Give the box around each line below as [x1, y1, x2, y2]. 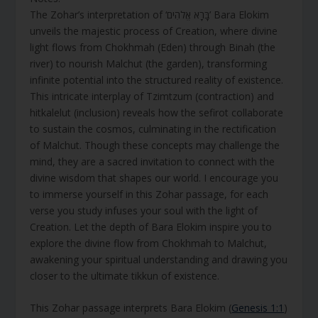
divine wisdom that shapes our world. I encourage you [30, 170, 279, 185]
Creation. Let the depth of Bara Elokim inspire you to [30, 219, 273, 234]
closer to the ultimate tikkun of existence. [30, 268, 220, 283]
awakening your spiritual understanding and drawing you [30, 252, 288, 266]
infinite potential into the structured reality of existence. [30, 72, 284, 87]
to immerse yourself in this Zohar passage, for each [30, 187, 269, 201]
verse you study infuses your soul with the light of [30, 203, 258, 217]
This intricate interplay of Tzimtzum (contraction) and [30, 89, 275, 103]
